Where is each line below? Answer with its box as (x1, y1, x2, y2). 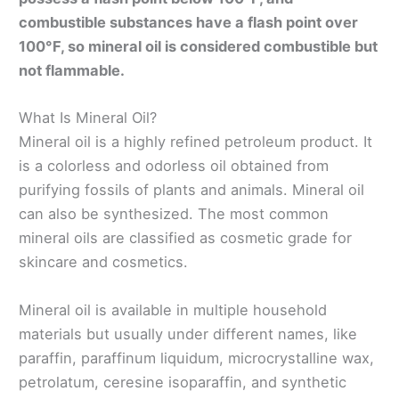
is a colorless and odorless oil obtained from (19, 157, 329, 175)
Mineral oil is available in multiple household (19, 300, 327, 319)
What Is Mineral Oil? (19, 109, 157, 127)
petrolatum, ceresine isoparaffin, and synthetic (19, 372, 346, 391)
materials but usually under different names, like (19, 324, 357, 343)
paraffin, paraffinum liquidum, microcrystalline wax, (19, 348, 374, 367)
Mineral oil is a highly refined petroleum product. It (19, 133, 372, 151)
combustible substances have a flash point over (19, 13, 358, 32)
